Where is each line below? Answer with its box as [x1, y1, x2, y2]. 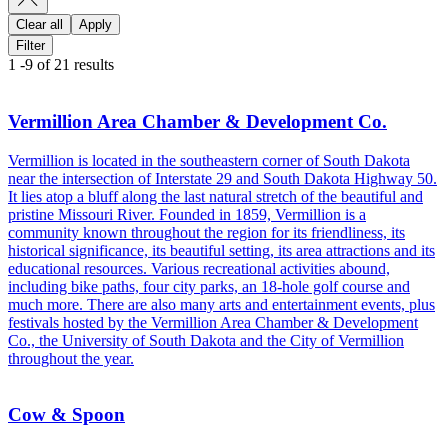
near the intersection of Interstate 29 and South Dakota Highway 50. [8, 169, 437, 187]
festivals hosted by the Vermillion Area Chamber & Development [8, 313, 418, 331]
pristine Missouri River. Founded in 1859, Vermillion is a [8, 205, 366, 223]
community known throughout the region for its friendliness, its [8, 223, 405, 241]
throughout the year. [8, 349, 134, 367]
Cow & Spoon [8, 404, 125, 426]
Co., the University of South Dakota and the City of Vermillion [8, 331, 404, 349]
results [70, 56, 114, 74]
